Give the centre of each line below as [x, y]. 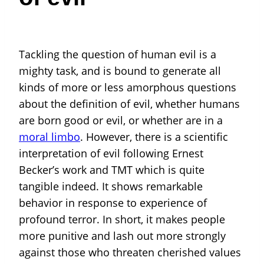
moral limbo [49, 137]
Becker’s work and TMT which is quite [112, 170]
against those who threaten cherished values [130, 253]
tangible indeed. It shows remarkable [111, 187]
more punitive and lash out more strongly [122, 236]
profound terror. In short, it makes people [122, 220]
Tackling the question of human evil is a [118, 55]
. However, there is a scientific [154, 137]
